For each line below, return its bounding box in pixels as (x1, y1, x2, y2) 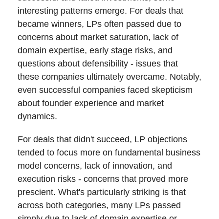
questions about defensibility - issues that (18, 59, 178, 69)
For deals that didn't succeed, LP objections (18, 134, 187, 145)
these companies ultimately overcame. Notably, (18, 72, 201, 82)
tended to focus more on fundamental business (18, 148, 200, 158)
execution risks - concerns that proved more (18, 174, 188, 184)
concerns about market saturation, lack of (18, 32, 178, 43)
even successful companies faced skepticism (18, 85, 193, 95)
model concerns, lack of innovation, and (18, 161, 172, 171)
